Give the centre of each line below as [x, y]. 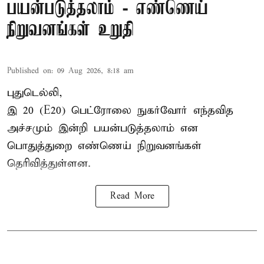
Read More [132, 197]
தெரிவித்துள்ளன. [49, 164]
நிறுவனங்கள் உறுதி [70, 31]
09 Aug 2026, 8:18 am [95, 71]
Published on [29, 71]
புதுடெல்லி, [35, 93]
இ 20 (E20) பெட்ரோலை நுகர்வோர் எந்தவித [120, 111]
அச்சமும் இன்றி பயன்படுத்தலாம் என [103, 128]
